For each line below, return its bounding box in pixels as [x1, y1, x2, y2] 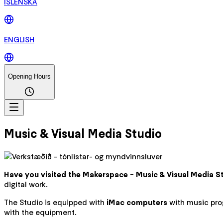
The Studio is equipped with [4, 197, 107, 207]
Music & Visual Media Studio [4, 125, 162, 141]
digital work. [4, 179, 48, 189]
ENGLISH [4, 34, 34, 45]
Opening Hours [8, 72, 51, 80]
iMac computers [107, 197, 167, 207]
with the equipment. [4, 207, 77, 217]
